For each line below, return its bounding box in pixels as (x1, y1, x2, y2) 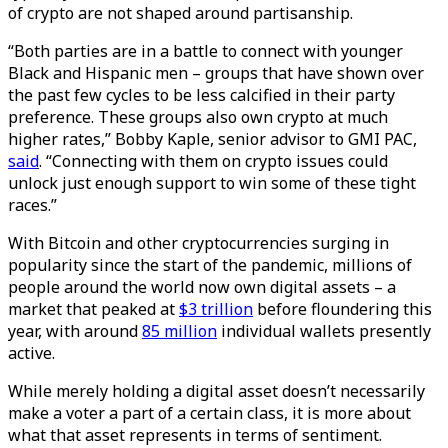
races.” (8, 194, 57, 216)
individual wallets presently (217, 320, 431, 342)
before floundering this (253, 298, 432, 320)
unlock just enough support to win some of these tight (8, 172, 416, 194)
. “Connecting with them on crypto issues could (39, 150, 388, 172)
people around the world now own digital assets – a (8, 276, 396, 298)
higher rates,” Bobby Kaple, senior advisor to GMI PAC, (8, 128, 417, 150)
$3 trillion (179, 298, 253, 320)
